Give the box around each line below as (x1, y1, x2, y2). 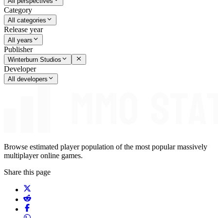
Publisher (4, 45, 33, 54)
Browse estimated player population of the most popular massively (4, 143, 207, 151)
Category (4, 6, 32, 15)
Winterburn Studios (8, 56, 61, 64)
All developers (8, 75, 48, 83)
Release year (4, 25, 43, 34)
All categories (8, 17, 46, 24)
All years (8, 36, 33, 44)
